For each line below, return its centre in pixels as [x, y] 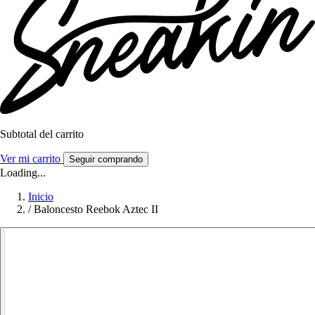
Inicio [41, 197]
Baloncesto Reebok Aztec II [96, 210]
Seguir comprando [106, 160]
